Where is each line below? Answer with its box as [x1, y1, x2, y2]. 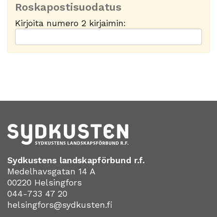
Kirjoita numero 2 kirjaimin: [15, 17, 126, 28]
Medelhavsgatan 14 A [7, 166, 95, 177]
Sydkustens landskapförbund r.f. [7, 155, 145, 166]
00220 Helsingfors [7, 177, 82, 188]
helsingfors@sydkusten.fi [7, 200, 112, 210]
